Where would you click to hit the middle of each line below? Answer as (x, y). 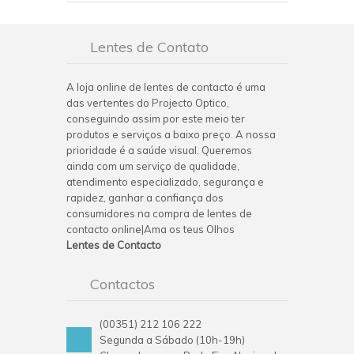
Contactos (122, 284)
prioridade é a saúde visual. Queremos (159, 150)
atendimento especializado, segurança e (165, 182)
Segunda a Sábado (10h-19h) (172, 340)
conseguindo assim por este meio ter (156, 119)
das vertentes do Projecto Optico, (148, 103)
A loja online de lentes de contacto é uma (166, 87)
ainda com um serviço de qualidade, (153, 166)
